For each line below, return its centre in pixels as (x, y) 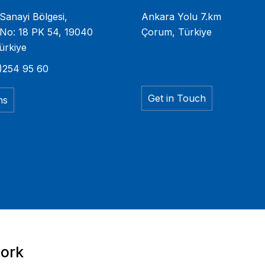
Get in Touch (177, 98)
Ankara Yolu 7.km (181, 17)
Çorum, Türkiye (177, 32)
